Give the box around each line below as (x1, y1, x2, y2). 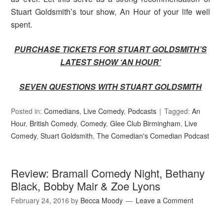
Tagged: (164, 106, 192, 116)
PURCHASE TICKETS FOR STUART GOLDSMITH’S (14, 43, 207, 55)
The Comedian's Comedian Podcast (97, 131, 210, 141)
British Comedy (30, 118, 77, 129)
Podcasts (128, 106, 157, 116)
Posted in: (11, 106, 44, 116)
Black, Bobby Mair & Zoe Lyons (11, 178, 161, 194)
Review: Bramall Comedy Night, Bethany (11, 165, 205, 181)
